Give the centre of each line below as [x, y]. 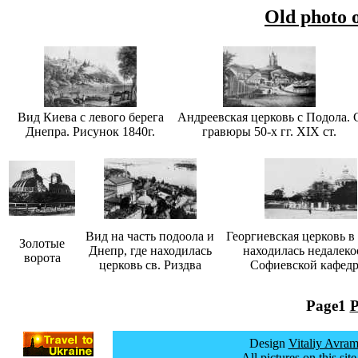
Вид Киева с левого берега [90, 117]
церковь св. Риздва [150, 265]
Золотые [42, 243]
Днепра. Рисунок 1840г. [90, 131]
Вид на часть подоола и [150, 236]
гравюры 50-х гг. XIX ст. [269, 131]
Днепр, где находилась [150, 250]
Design [267, 344]
